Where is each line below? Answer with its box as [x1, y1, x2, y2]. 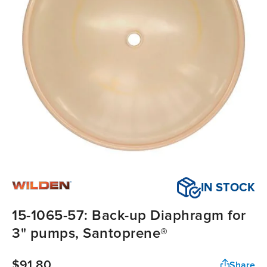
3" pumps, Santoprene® [12, 225, 168, 243]
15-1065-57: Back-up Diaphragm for [12, 207, 246, 225]
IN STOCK [201, 181, 255, 195]
